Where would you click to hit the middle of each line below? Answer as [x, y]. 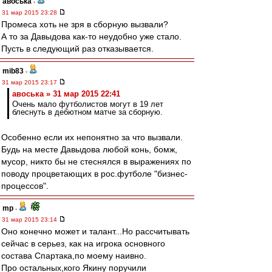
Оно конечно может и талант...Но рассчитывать [95, 231]
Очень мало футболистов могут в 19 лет [88, 104]
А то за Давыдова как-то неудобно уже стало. [91, 36]
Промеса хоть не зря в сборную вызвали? [85, 24]
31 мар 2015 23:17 [30, 82]
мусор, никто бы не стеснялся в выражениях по [96, 161]
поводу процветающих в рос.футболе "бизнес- [94, 174]
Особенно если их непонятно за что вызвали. [92, 137]
